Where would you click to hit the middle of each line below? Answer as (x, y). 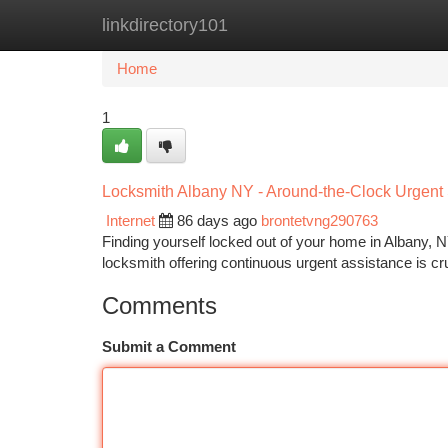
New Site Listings (258, 24)
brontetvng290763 (319, 220)
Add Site (372, 24)
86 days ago (217, 220)
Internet (130, 220)
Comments (159, 305)
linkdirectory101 (165, 25)
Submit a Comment (169, 346)
